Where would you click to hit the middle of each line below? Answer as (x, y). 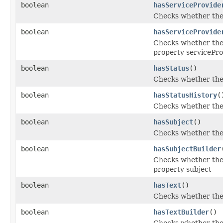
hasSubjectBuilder (187, 149)
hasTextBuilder (181, 212)
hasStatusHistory (185, 95)
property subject (182, 169)
